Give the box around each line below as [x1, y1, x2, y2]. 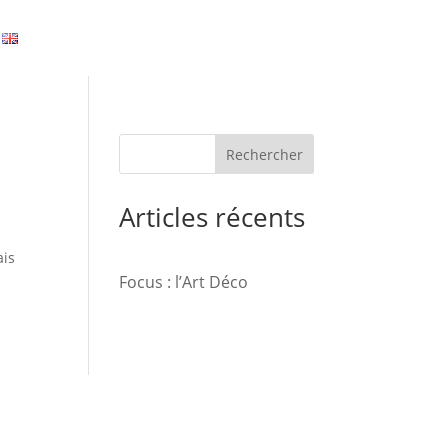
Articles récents [119, 199, 306, 235]
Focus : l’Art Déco [119, 271, 249, 293]
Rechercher [225, 144, 303, 164]
